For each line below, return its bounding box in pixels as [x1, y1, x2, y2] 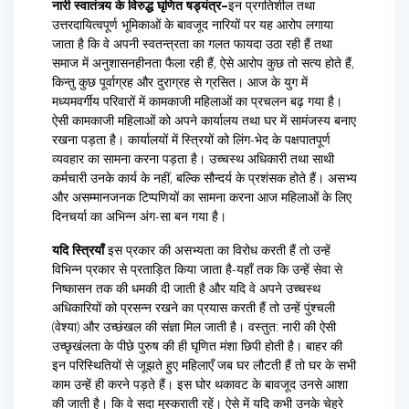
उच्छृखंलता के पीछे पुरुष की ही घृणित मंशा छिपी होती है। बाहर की [52, 337, 342, 355]
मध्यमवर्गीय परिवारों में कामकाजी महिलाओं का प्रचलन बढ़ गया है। [52, 92, 342, 110]
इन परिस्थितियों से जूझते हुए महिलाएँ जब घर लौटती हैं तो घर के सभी [52, 356, 356, 374]
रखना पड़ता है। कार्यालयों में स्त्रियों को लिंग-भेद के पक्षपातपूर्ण [52, 131, 330, 149]
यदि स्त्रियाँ [52, 241, 104, 259]
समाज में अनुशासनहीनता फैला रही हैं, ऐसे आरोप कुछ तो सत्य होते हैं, [52, 54, 354, 72]
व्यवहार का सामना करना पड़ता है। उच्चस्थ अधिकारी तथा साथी [52, 150, 334, 168]
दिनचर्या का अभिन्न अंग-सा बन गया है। [52, 207, 226, 225]
